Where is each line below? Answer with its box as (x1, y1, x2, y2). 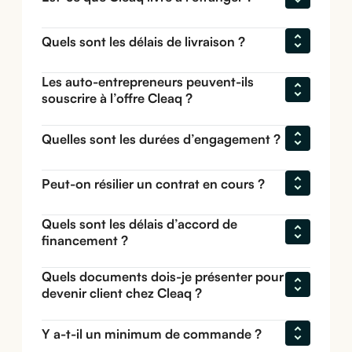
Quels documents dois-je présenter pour (42, 268, 284, 285)
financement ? (42, 232, 129, 249)
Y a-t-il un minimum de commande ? (42, 324, 262, 342)
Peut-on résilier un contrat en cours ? (42, 174, 266, 192)
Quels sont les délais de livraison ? (42, 32, 246, 49)
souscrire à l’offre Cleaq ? (42, 90, 193, 107)
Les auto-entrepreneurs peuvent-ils (42, 73, 255, 90)
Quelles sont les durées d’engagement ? (42, 130, 281, 147)
